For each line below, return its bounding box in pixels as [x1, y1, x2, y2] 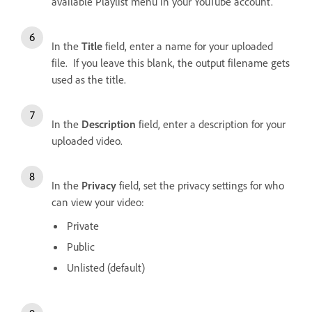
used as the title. [52, 72, 126, 87]
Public [67, 240, 95, 254]
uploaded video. [52, 134, 123, 148]
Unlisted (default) [67, 260, 145, 275]
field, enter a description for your [136, 117, 286, 132]
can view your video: [52, 195, 144, 210]
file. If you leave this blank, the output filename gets [52, 56, 290, 70]
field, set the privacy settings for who [119, 178, 284, 193]
